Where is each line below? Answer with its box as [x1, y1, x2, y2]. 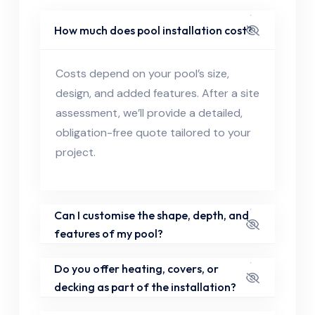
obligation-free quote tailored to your [56, 125, 251, 140]
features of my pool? [54, 226, 163, 240]
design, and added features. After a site [56, 86, 259, 101]
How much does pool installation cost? [54, 22, 252, 37]
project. [56, 145, 96, 160]
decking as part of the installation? [54, 279, 236, 294]
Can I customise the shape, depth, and [54, 207, 249, 222]
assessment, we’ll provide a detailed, [56, 105, 243, 120]
